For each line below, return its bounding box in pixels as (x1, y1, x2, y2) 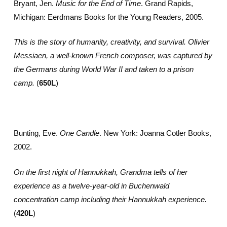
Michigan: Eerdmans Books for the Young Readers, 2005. (13, 12, 204, 21)
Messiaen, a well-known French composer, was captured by (13, 51, 212, 60)
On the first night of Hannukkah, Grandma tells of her (13, 167, 187, 176)
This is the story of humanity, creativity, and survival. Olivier (13, 37, 209, 46)
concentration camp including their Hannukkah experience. (13, 195, 207, 204)
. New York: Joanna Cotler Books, (99, 129, 211, 137)
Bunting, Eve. (13, 129, 60, 137)
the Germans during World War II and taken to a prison (13, 65, 194, 73)
